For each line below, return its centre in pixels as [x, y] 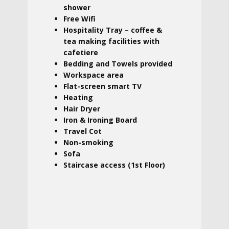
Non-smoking [88, 142]
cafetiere [81, 52]
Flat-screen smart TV [102, 86]
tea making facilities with [111, 41]
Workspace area [94, 75]
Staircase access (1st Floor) [114, 165]
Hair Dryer [82, 109]
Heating [78, 97]
